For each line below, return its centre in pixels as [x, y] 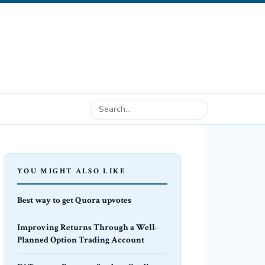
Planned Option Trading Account [81, 240]
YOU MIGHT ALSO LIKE [72, 171]
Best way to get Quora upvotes [74, 200]
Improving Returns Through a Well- [88, 227]
